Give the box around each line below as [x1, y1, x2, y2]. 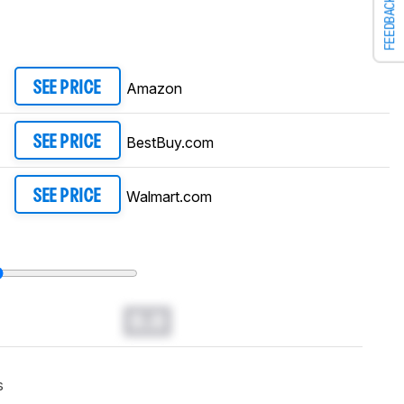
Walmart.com [125, 187, 212, 206]
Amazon [125, 78, 182, 97]
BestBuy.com [125, 133, 214, 151]
